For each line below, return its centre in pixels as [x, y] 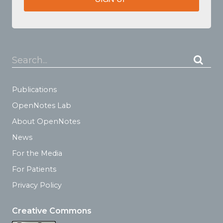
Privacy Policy [37, 185]
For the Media [37, 153]
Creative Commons [52, 211]
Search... [28, 57]
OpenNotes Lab [42, 105]
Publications [34, 89]
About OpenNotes [46, 121]
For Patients [34, 169]
